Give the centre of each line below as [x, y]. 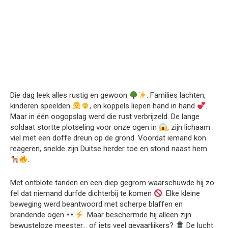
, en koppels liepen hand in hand [144, 106]
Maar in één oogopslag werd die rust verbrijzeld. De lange [105, 117]
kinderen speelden [41, 106]
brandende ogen [38, 215]
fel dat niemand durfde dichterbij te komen [82, 193]
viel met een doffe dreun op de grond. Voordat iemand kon [108, 138]
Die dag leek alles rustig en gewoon [70, 95]
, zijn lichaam [189, 127]
